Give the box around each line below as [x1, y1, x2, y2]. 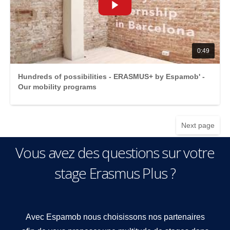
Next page [181, 121, 215, 130]
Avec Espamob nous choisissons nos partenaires [25, 213, 205, 222]
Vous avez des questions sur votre [15, 143, 215, 163]
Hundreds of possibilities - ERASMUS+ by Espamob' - [18, 72, 205, 81]
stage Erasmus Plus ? [54, 163, 176, 183]
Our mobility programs [18, 83, 97, 91]
